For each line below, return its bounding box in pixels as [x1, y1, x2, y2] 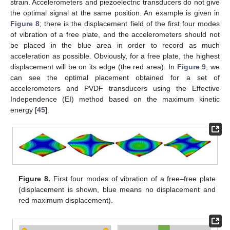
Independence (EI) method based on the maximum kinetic [10, 95, 220, 104]
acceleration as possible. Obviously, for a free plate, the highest [10, 52, 220, 61]
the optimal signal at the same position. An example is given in [10, 9, 220, 17]
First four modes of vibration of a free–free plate [50, 175, 216, 183]
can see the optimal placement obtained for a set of [10, 73, 220, 82]
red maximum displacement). [18, 196, 113, 205]
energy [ [10, 106, 37, 114]
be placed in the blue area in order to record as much [10, 41, 220, 50]
